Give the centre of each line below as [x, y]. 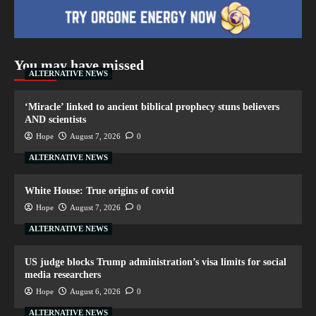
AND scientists [55, 120]
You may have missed [79, 65]
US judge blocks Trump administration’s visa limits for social [156, 262]
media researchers [63, 275]
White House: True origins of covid [99, 191]
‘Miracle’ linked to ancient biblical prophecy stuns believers [152, 107]
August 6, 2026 [95, 292]
